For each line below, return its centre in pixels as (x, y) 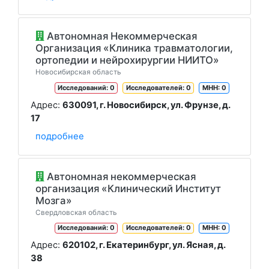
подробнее (60, 136)
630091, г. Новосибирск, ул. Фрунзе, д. (146, 105)
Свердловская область (76, 212)
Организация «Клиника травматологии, (134, 48)
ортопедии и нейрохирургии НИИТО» (127, 60)
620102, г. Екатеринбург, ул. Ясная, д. (144, 245)
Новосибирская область (78, 72)
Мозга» (54, 200)
